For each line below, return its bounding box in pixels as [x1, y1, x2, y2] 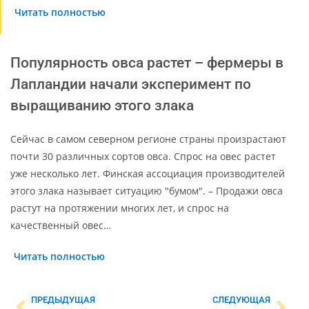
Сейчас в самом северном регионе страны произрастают [10, 132, 286, 146]
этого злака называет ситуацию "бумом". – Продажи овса [10, 183, 283, 197]
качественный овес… [10, 218, 111, 232]
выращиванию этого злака [10, 97, 194, 114]
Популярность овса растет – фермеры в [10, 54, 283, 71]
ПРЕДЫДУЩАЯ [31, 294, 95, 305]
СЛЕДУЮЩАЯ [212, 294, 270, 305]
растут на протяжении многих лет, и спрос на [10, 201, 229, 215]
